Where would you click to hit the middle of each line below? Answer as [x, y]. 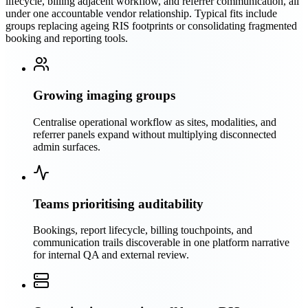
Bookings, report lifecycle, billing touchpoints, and [143, 230]
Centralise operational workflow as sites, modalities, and [155, 122]
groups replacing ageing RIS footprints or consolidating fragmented [151, 26]
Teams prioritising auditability [118, 203]
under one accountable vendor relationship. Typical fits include [141, 14]
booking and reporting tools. [67, 38]
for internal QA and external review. [111, 255]
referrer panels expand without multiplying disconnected [155, 134]
